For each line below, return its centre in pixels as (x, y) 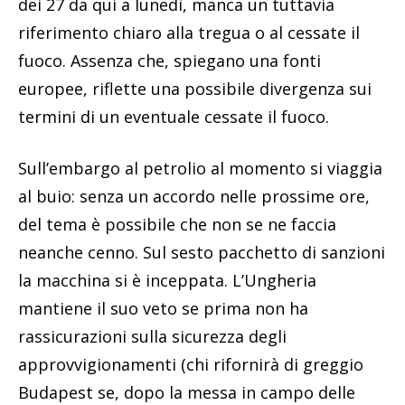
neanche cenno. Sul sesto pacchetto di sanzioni (202, 252)
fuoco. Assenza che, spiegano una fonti (170, 60)
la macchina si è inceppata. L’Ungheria (167, 280)
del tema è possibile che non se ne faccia (177, 224)
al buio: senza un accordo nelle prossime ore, (194, 196)
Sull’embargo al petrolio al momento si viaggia (200, 168)
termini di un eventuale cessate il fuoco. (174, 116)
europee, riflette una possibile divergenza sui (195, 88)
